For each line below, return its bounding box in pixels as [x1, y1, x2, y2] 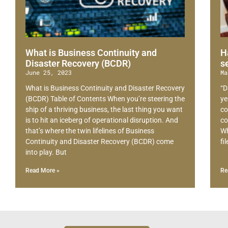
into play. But [25, 148, 67, 157]
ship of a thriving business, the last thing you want [25, 105, 183, 114]
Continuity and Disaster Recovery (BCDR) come [25, 137, 174, 146]
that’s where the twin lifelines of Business [25, 127, 154, 135]
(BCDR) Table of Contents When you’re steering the [25, 95, 185, 103]
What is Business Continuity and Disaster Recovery [25, 84, 185, 93]
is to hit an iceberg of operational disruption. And [25, 116, 178, 125]
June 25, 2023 [25, 68, 72, 77]
